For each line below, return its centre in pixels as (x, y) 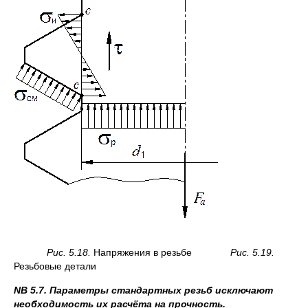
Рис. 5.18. (54, 253)
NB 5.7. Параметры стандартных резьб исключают (143, 290)
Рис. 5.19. (233, 253)
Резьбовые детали (55, 266)
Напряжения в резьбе (143, 253)
